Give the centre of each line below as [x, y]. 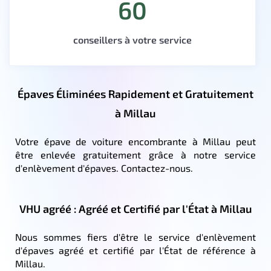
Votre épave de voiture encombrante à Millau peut [135, 141]
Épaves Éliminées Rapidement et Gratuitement [135, 93]
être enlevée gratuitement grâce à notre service [135, 154]
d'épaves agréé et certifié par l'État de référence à [135, 250]
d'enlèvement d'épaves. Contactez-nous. [104, 168]
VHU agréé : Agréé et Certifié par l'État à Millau [135, 208]
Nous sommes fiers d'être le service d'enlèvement [135, 237]
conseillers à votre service [132, 39]
